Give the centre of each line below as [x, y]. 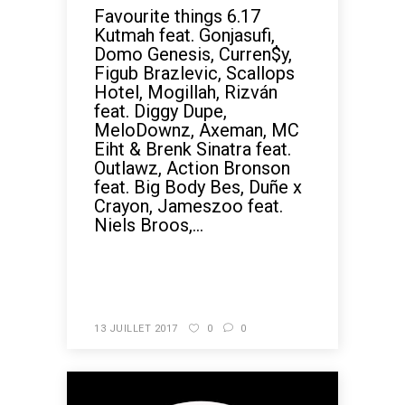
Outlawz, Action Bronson [192, 168]
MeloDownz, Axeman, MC [197, 130]
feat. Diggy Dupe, [160, 111]
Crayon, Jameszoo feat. [188, 206]
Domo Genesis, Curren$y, [193, 54]
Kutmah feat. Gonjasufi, [184, 35]
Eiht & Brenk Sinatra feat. [193, 149]
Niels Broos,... [149, 225]
